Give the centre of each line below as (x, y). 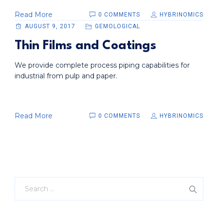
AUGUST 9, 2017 (50, 27)
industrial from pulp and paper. (66, 76)
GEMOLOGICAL (117, 27)
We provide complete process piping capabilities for (102, 65)
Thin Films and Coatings (85, 46)
